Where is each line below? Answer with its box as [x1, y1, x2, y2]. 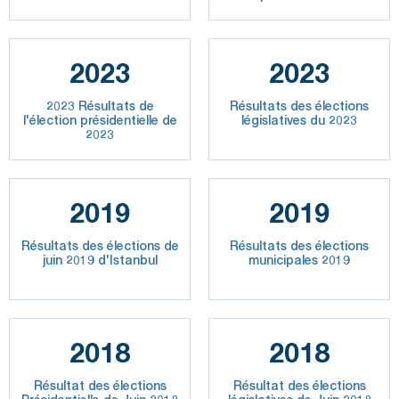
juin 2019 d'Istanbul [42, 252, 158, 268]
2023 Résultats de [45, 98, 154, 114]
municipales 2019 [248, 252, 350, 268]
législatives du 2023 [241, 112, 357, 128]
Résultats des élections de [20, 238, 179, 254]
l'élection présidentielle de [22, 112, 177, 128]
